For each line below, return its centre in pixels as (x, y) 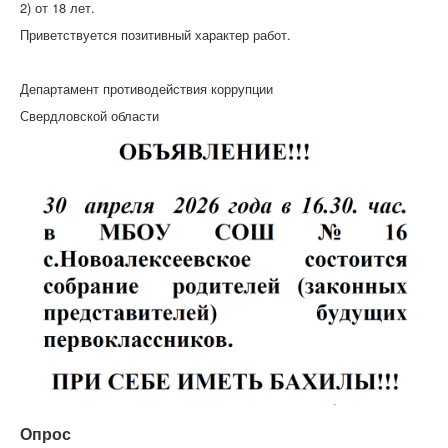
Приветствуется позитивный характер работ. (155, 34)
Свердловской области (89, 115)
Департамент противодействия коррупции (146, 88)
